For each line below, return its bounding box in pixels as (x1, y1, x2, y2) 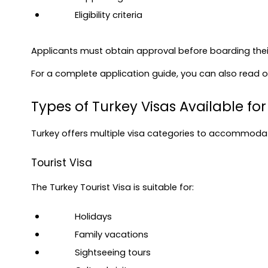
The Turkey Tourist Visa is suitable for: (31, 181, 194, 193)
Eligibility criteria (75, 9, 142, 21)
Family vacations (75, 228, 148, 240)
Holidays (75, 210, 112, 223)
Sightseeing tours (75, 246, 151, 258)
